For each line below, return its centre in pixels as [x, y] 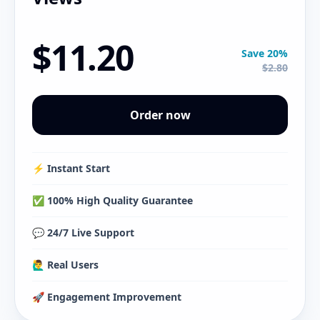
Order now [160, 115]
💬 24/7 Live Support [83, 232]
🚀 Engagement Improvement [107, 297]
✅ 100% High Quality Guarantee [112, 200]
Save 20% [265, 53]
